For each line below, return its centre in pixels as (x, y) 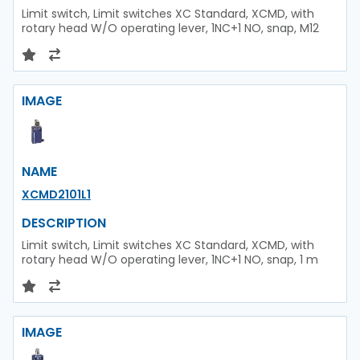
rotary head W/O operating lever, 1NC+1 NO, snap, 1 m (170, 260)
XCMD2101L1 (56, 194)
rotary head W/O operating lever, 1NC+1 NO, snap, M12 (170, 28)
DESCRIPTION (64, 223)
